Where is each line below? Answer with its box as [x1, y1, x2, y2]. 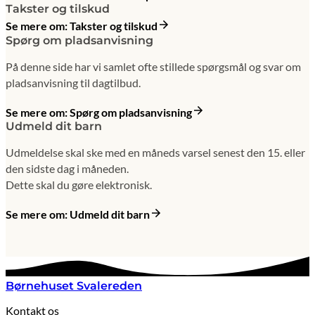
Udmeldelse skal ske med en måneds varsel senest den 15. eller [6, 146, 305, 160]
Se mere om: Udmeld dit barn [6, 207, 150, 221]
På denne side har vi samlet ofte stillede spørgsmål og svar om [6, 59, 301, 73]
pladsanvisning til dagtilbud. [6, 75, 141, 89]
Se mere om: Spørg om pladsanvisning [6, 105, 192, 120]
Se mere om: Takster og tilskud [6, 19, 157, 33]
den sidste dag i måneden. [6, 162, 129, 176]
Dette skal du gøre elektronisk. [6, 178, 152, 192]
